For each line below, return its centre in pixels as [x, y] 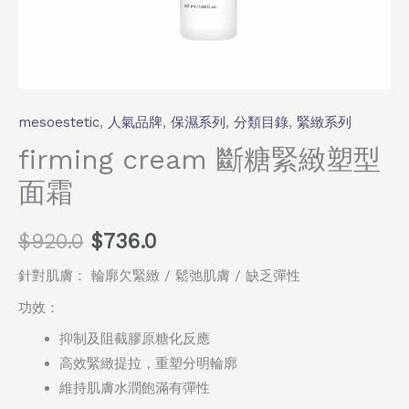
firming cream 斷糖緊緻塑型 [199, 159]
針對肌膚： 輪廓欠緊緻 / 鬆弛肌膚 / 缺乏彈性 [159, 276]
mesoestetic [59, 122]
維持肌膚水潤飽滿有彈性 [135, 388]
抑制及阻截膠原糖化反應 [135, 339]
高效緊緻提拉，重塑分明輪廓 [148, 364]
